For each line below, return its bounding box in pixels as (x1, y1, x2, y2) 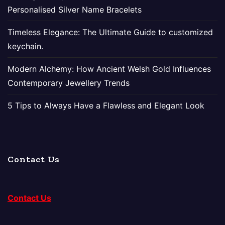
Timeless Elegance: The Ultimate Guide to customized (8, 27, 213, 38)
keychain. (8, 41, 43, 52)
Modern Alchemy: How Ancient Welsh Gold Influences (8, 64, 211, 74)
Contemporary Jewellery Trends (8, 78, 130, 88)
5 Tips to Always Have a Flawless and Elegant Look (8, 100, 204, 111)
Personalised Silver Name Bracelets (8, 5, 142, 15)
